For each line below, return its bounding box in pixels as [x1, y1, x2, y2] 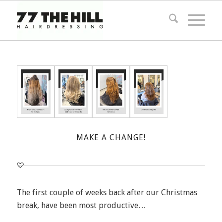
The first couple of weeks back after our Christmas [16, 188, 197, 198]
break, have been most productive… [16, 201, 146, 211]
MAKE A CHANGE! [76, 133, 146, 143]
